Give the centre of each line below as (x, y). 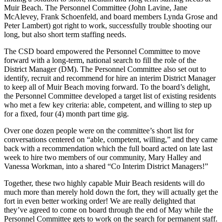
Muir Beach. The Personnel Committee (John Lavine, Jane (96, 7)
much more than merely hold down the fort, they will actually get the (111, 192)
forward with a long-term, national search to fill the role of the (100, 60)
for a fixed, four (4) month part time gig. (66, 113)
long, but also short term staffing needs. (65, 34)
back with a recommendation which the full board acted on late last (108, 148)
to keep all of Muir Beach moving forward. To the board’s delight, (107, 87)
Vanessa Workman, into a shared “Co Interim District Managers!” (106, 166)
